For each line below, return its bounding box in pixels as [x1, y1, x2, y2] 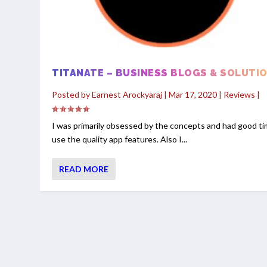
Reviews [223, 89, 256, 100]
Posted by [52, 89, 92, 100]
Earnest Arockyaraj [92, 89, 163, 100]
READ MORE [59, 163, 109, 174]
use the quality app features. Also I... [52, 133, 188, 144]
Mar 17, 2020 [169, 89, 218, 100]
